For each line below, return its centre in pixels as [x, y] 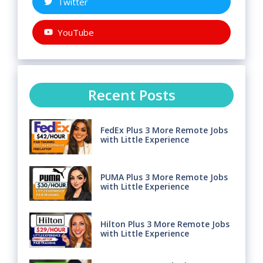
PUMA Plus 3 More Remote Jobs [164, 177]
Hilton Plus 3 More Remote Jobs [165, 224]
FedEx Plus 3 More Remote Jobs [164, 130]
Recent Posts [131, 95]
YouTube [75, 32]
